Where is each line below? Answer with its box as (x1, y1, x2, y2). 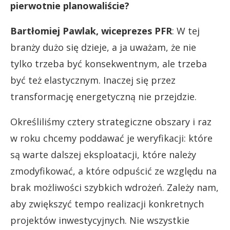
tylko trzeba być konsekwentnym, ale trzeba (10, 57, 207, 70)
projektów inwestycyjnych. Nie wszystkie (10, 214, 189, 226)
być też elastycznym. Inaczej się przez (10, 73, 176, 86)
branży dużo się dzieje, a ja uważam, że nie (10, 41, 196, 53)
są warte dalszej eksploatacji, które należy (10, 148, 196, 161)
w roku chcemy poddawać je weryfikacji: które (10, 131, 213, 144)
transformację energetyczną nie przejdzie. (10, 90, 197, 103)
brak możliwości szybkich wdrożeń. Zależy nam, (10, 181, 219, 194)
